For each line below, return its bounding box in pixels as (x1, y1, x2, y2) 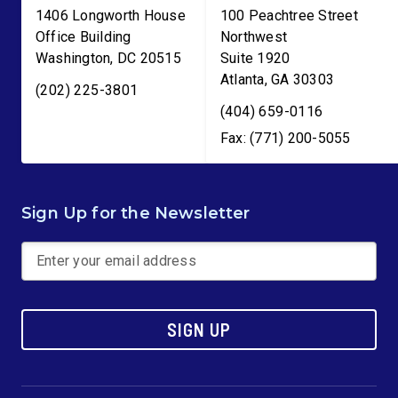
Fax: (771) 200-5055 (220, 130, 351, 147)
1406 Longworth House (36, 7, 186, 24)
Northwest (220, 28, 288, 45)
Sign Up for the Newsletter (21, 203, 251, 223)
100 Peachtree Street (220, 7, 358, 24)
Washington (36, 50, 111, 67)
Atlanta (220, 71, 265, 88)
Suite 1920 (220, 50, 291, 67)
